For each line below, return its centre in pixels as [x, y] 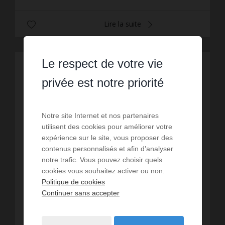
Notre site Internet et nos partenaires [100, 116]
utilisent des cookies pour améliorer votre [107, 127]
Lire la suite [124, 24]
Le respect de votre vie [102, 64]
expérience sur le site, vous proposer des [107, 138]
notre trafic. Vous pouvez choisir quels [102, 160]
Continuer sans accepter [80, 193]
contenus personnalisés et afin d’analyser [107, 149]
